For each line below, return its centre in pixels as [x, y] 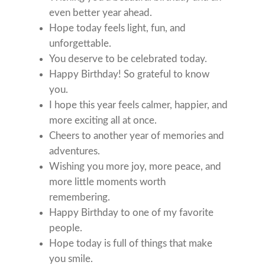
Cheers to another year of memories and [137, 136]
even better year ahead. [101, 13]
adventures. [75, 151]
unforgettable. [80, 44]
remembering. [80, 198]
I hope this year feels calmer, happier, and [139, 105]
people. [66, 228]
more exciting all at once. [103, 121]
